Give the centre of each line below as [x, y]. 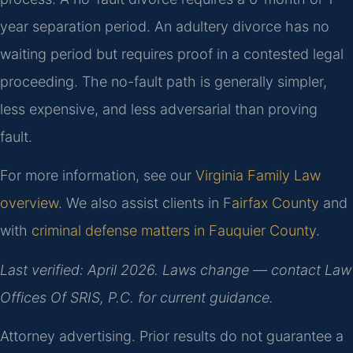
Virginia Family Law [258, 176]
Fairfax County [271, 203]
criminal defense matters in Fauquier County [174, 231]
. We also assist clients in [141, 203]
